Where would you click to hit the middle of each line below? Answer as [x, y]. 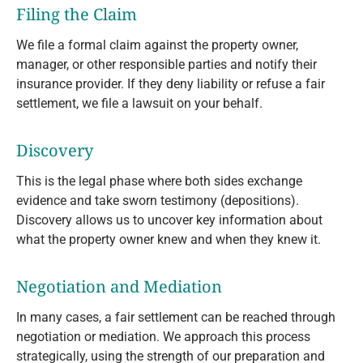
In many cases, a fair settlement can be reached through [176, 318]
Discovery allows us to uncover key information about [169, 220]
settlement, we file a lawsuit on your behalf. [139, 104]
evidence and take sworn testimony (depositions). [158, 201]
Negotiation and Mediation [119, 287]
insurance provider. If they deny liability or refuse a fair [171, 84]
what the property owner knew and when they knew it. [169, 240]
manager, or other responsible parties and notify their [167, 65]
